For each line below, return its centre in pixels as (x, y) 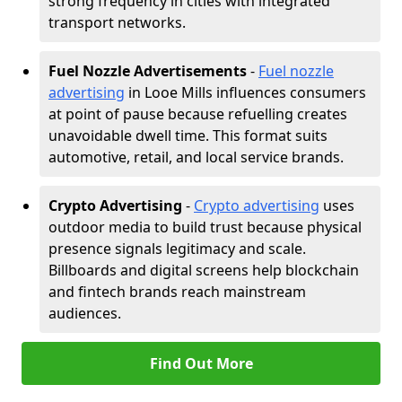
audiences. (85, 313)
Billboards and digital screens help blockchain (204, 270)
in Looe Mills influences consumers (245, 92)
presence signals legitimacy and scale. (177, 249)
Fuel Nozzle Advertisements (148, 71)
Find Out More (201, 363)
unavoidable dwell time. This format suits (188, 135)
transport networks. (117, 22)
